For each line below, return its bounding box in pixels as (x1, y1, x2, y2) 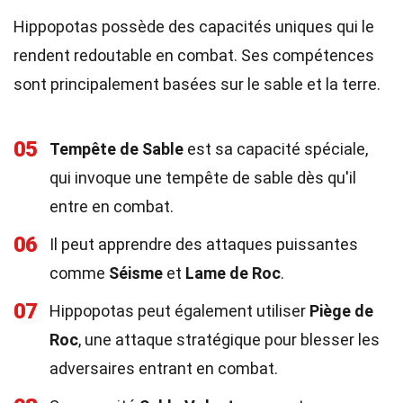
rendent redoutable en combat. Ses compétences (13, 46, 374, 65)
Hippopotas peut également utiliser (49, 301, 309, 320)
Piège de (309, 301, 373, 320)
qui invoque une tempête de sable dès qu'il (49, 168, 356, 187)
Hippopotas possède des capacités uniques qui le (13, 17, 374, 36)
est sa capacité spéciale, (184, 139, 368, 158)
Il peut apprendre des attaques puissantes (49, 235, 358, 254)
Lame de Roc (185, 264, 281, 282)
